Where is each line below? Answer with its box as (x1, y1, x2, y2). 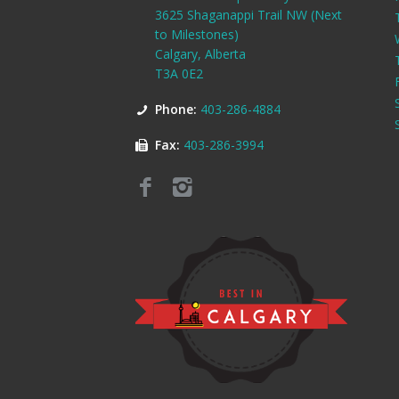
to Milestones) (155, 26, 239, 44)
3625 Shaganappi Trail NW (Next (155, 6, 342, 24)
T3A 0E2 (155, 65, 203, 83)
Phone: (155, 101, 200, 118)
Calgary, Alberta (155, 45, 246, 63)
